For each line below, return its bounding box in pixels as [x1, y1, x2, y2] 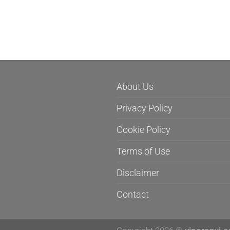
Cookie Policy [117, 124, 170, 135]
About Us [117, 81, 154, 92]
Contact [117, 188, 149, 200]
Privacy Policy [117, 102, 172, 113]
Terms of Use [117, 145, 170, 157]
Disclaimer [117, 167, 159, 178]
